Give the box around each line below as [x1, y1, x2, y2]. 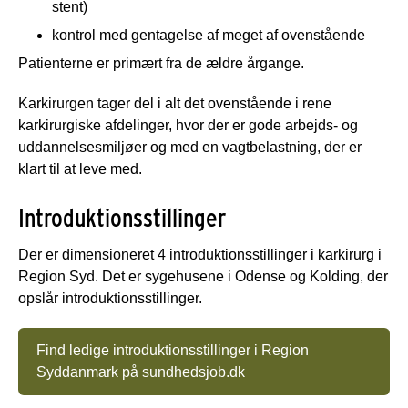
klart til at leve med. [18, 160, 142, 177]
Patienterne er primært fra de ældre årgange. [18, 55, 304, 71]
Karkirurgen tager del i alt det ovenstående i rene [18, 95, 331, 111]
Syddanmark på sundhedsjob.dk [36, 363, 245, 380]
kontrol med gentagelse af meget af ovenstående [52, 26, 365, 43]
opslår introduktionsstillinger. [18, 290, 202, 306]
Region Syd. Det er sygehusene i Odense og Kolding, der [18, 268, 388, 284]
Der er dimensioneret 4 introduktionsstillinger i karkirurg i [18, 246, 382, 262]
